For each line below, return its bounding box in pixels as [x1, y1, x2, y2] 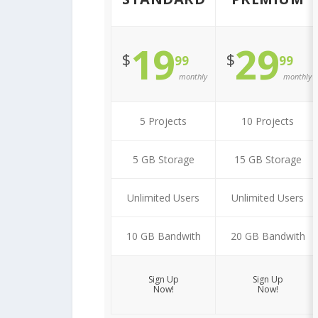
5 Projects [140, 114, 187, 128]
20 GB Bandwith [230, 229, 305, 243]
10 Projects [241, 114, 294, 128]
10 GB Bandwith [126, 229, 201, 243]
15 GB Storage [234, 153, 302, 166]
